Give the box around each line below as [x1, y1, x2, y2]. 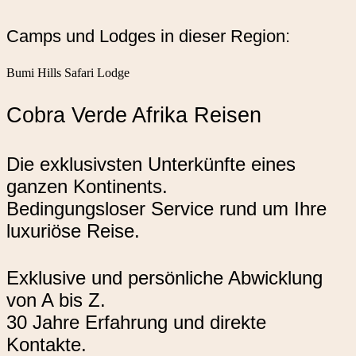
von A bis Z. [6, 289, 106, 311]
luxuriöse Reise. [6, 219, 140, 242]
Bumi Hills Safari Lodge [6, 66, 130, 80]
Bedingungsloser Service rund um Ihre [6, 197, 327, 219]
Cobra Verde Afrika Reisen [6, 102, 261, 127]
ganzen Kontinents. [6, 175, 168, 197]
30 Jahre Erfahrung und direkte [6, 311, 266, 334]
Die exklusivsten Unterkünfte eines [6, 153, 296, 175]
